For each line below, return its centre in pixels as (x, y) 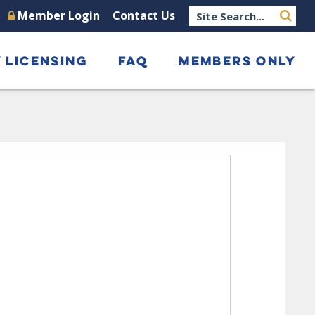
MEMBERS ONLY (238, 60)
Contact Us (144, 15)
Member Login (58, 15)
